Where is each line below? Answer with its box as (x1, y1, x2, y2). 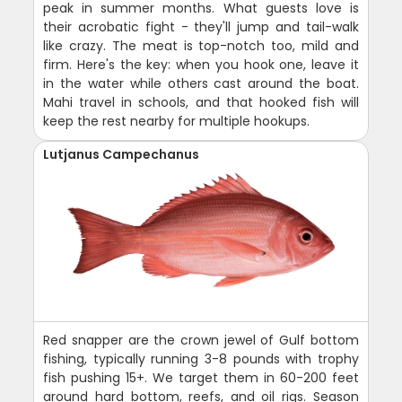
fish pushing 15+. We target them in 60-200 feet (43, 369, 359, 387)
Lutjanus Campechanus (43, 145, 200, 163)
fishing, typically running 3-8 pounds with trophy (43, 350, 359, 368)
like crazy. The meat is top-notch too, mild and (43, 37, 359, 55)
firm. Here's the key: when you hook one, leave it (43, 56, 359, 74)
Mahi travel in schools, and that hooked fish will (43, 93, 359, 111)
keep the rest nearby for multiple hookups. (43, 112, 310, 130)
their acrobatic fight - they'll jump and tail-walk (43, 18, 359, 36)
